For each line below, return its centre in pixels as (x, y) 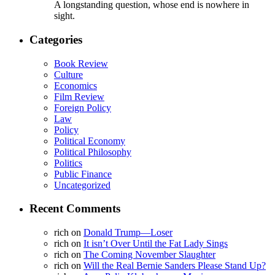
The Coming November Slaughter (149, 254)
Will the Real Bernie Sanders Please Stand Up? (175, 265)
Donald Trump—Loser (128, 232)
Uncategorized (82, 185)
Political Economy (90, 141)
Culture (68, 74)
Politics (68, 163)
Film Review (79, 96)
